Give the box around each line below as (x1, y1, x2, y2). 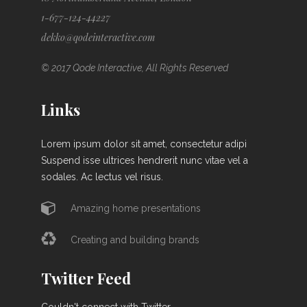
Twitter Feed (41, 268, 131, 289)
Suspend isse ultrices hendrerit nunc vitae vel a (41, 154, 248, 166)
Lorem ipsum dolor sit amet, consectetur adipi (41, 138, 247, 149)
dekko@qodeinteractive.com (41, 30, 155, 44)
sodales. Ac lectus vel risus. (41, 171, 163, 182)
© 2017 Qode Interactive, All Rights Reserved (41, 62, 228, 73)
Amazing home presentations (71, 202, 201, 214)
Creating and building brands (71, 234, 199, 246)
